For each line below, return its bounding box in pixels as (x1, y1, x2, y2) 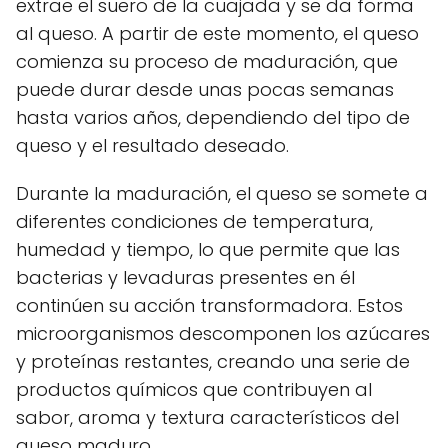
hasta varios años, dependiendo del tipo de (16, 104, 410, 130)
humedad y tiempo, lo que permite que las (16, 236, 400, 262)
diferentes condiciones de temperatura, (16, 208, 373, 234)
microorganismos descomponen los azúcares (16, 320, 430, 346)
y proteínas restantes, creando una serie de (16, 348, 410, 374)
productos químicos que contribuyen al (16, 376, 372, 402)
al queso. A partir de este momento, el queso (16, 20, 419, 46)
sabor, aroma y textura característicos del (16, 404, 399, 430)
